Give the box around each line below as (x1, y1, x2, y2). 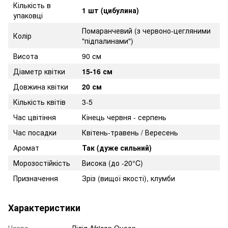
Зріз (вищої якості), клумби (82, 173, 175, 183)
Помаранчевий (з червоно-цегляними (82, 25, 211, 36)
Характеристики (8, 201, 80, 214)
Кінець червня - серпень (82, 111, 166, 122)
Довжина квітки (13, 81, 68, 92)
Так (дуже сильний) (82, 142, 152, 153)
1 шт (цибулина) (82, 5, 139, 15)
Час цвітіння (13, 111, 56, 122)
